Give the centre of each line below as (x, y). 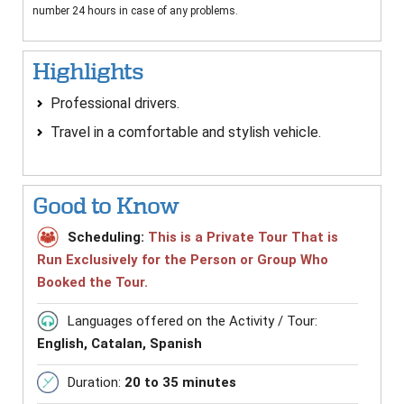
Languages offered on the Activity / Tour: (193, 321)
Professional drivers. (115, 104)
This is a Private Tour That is (243, 238)
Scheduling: (108, 238)
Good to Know (106, 207)
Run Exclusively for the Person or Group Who (183, 260)
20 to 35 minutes (180, 383)
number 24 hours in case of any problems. (135, 11)
